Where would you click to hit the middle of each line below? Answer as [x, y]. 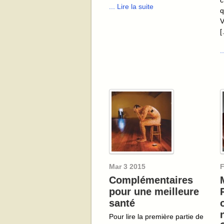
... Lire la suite [131, 6]
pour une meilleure [154, 192]
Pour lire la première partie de [156, 217]
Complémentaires [151, 180]
